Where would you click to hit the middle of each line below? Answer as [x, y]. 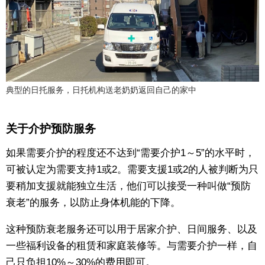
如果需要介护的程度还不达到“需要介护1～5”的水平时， [130, 153]
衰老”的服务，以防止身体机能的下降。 [93, 203]
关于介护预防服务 [51, 129]
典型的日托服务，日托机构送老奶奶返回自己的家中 [101, 90]
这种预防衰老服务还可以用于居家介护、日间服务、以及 [132, 230]
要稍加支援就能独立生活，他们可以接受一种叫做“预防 [128, 186]
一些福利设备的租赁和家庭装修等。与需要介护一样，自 [132, 246]
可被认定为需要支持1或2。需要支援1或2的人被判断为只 [132, 170]
